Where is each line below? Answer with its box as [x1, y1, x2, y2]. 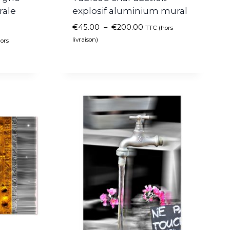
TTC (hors [145, 24, 173, 32]
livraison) [72, 36, 98, 44]
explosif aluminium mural [72, 6, 187, 16]
